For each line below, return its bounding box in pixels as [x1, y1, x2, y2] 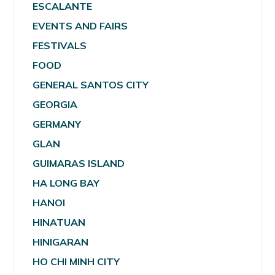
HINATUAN [33, 215, 86, 228]
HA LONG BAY [33, 176, 100, 189]
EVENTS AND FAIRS [33, 19, 128, 32]
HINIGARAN [33, 235, 89, 248]
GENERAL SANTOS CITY [33, 78, 149, 91]
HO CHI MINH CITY [33, 255, 120, 268]
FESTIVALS [33, 39, 87, 52]
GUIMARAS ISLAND [33, 157, 125, 169]
